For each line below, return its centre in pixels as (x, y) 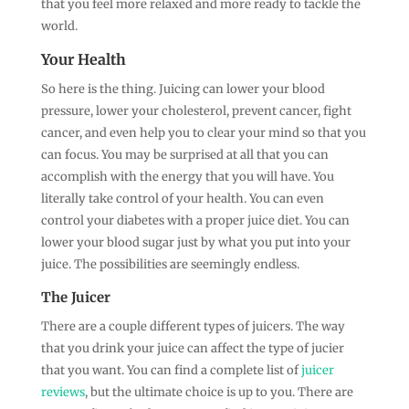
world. (59, 26)
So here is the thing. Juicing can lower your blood (183, 89)
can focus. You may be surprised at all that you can (184, 154)
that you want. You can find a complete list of (169, 370)
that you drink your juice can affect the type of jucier (192, 348)
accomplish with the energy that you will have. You (187, 176)
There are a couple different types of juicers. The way (193, 326)
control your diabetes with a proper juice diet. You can (195, 220)
